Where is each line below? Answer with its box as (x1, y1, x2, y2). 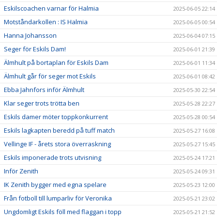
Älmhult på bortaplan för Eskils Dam (4, 58, 108, 67)
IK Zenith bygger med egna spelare (4, 180, 107, 189)
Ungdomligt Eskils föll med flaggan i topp (4, 207, 122, 216)
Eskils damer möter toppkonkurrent (4, 112, 108, 121)
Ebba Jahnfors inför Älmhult (4, 85, 84, 94)
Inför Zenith (4, 166, 38, 175)
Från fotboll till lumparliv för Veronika (4, 193, 112, 202)
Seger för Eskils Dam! (4, 44, 66, 53)
